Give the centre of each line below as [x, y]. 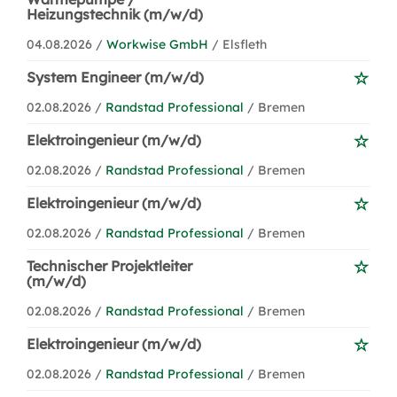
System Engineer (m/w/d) [115, 77]
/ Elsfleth [239, 44]
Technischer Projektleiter [109, 266]
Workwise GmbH [157, 44]
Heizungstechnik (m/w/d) [115, 14]
